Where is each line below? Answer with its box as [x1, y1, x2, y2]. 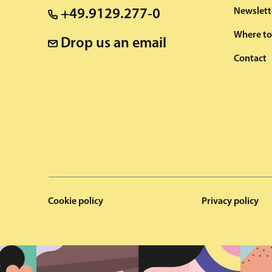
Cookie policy [48, 197, 103, 206]
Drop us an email [61, 36, 166, 51]
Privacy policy [202, 197, 259, 206]
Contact [234, 54, 267, 64]
